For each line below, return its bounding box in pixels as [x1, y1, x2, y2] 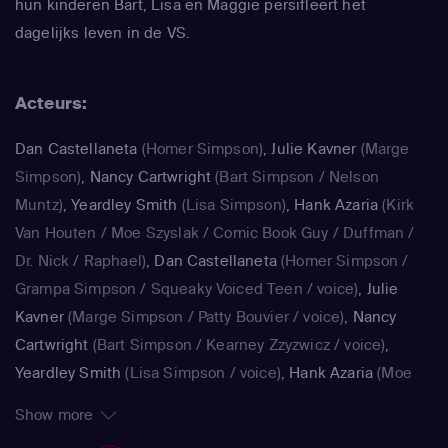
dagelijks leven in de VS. [15, 23, 191, 43]
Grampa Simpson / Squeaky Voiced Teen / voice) [15, 279, 359, 299]
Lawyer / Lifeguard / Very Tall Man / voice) [15, 419, 311, 439]
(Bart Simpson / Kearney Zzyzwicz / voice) [88, 335, 386, 355]
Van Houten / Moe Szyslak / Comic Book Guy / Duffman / [15, 223, 415, 243]
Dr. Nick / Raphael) [15, 251, 147, 271]
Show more [15, 405, 94, 425]
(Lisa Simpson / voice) [121, 363, 281, 383]
